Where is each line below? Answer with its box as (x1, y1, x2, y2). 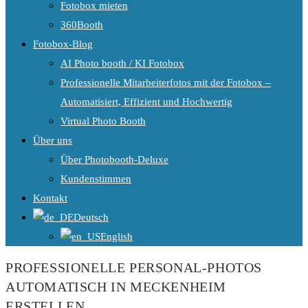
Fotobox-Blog (33, 38, 93, 49)
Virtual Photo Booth (60, 115, 146, 126)
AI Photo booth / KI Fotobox (60, 58, 184, 69)
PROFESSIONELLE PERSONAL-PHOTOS (5, 259, 263, 275)
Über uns (33, 135, 72, 146)
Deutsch (74, 212, 109, 223)
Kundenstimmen (60, 173, 131, 184)
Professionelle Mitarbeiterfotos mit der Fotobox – (60, 77, 271, 88)
